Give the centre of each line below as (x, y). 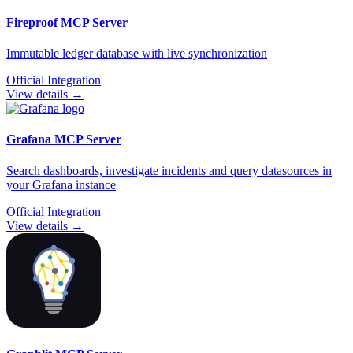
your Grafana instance (61, 184)
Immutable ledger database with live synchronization (137, 54)
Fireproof (32, 22)
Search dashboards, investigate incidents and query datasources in (169, 170)
